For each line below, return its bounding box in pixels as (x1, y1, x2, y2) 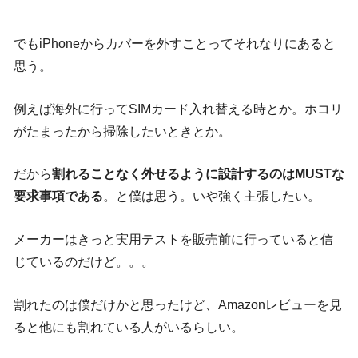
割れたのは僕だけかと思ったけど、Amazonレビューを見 (14, 297, 342, 312)
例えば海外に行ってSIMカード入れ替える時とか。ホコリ (14, 101, 343, 116)
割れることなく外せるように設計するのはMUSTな (52, 167, 344, 181)
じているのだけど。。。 (14, 254, 154, 268)
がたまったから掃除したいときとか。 (14, 124, 231, 138)
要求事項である (14, 189, 103, 204)
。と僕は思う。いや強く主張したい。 (103, 189, 320, 204)
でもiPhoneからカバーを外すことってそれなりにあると (14, 37, 336, 51)
